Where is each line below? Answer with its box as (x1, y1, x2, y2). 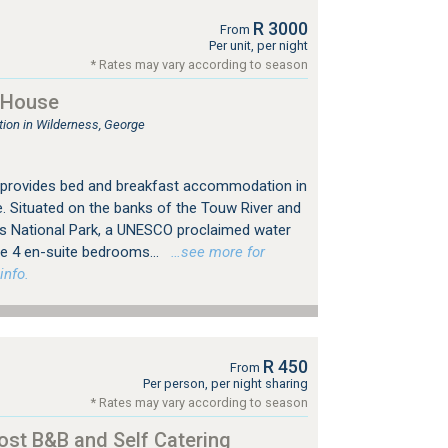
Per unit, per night (208, 38, 308, 53)
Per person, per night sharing (142, 376, 308, 391)
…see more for (162, 243, 265, 261)
